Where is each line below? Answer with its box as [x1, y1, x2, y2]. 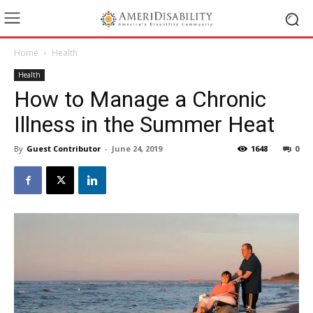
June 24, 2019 [112, 143, 162, 154]
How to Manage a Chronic [14, 86, 266, 112]
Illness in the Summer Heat [14, 111, 275, 138]
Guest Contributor [27, 143, 101, 154]
